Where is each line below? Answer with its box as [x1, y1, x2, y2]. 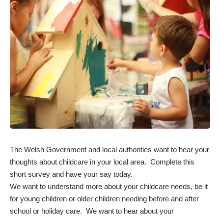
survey [28, 169, 50, 178]
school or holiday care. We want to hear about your [10, 206, 174, 215]
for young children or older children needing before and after [10, 194, 199, 203]
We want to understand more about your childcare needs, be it [10, 182, 208, 191]
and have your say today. [50, 169, 133, 178]
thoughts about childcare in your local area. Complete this [10, 157, 194, 166]
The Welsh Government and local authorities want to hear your [10, 145, 209, 154]
